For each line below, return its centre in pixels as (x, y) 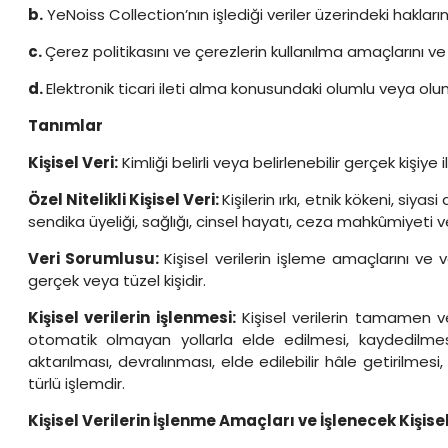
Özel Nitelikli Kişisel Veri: (125, 199)
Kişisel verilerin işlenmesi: (132, 317)
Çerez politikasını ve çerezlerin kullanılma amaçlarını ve (245, 51)
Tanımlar (65, 125)
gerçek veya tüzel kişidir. (117, 280)
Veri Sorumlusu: (96, 258)
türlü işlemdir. (76, 383)
